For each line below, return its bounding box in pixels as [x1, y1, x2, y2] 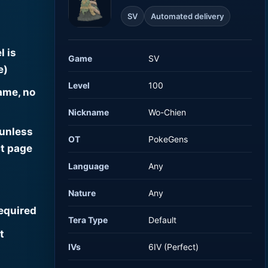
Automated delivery [151, 11, 224, 21]
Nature [68, 187, 96, 198]
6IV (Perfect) [148, 241, 199, 252]
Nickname [68, 106, 109, 117]
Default [148, 214, 177, 225]
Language [68, 160, 109, 171]
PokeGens [148, 133, 188, 144]
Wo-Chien [148, 106, 187, 117]
